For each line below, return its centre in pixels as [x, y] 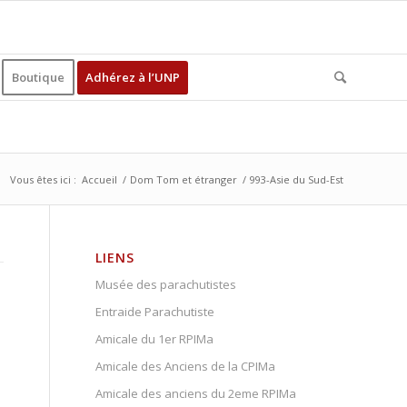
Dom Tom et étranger [184, 179]
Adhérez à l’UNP [133, 77]
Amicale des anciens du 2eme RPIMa [196, 393]
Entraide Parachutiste [155, 312]
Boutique [38, 77]
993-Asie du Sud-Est [297, 179]
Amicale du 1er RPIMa [155, 339]
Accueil [99, 179]
